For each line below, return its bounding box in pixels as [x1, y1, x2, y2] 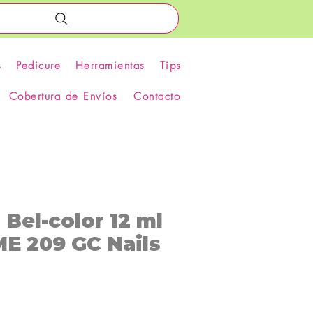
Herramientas [75, 59, 145, 73]
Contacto [133, 89, 181, 104]
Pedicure [16, 59, 61, 73]
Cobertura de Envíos [8, 89, 118, 104]
